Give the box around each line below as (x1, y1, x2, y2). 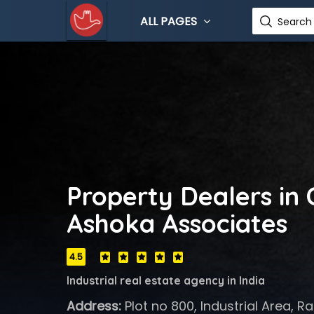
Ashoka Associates (66, 207, 287, 239)
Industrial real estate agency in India (66, 273, 265, 287)
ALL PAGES (139, 13, 200, 29)
